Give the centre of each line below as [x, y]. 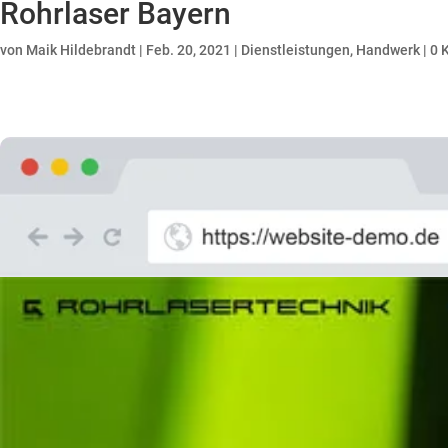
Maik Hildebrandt [81, 50]
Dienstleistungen [295, 50]
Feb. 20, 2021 [188, 50]
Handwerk [388, 50]
